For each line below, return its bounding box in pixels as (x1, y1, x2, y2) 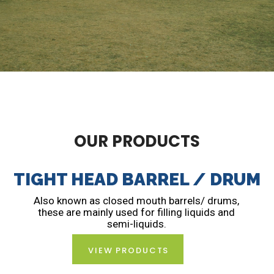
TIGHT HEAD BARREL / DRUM (13, 169, 261, 190)
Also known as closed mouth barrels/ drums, (34, 194, 240, 207)
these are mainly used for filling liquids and (38, 206, 235, 218)
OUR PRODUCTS (74, 130, 200, 152)
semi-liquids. (106, 218, 166, 230)
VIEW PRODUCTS (88, 245, 169, 256)
